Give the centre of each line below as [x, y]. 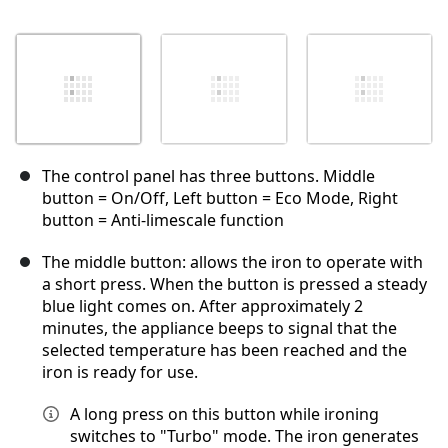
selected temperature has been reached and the [224, 350]
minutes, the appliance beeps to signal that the [219, 328]
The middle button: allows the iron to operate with [232, 262]
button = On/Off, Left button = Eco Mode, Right [220, 198]
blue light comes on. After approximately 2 [202, 306]
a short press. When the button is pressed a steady [234, 284]
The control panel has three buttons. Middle [208, 176]
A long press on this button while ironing [224, 414]
